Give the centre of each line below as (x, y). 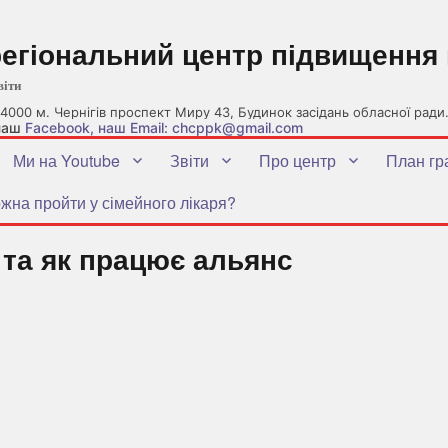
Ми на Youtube (66, 160)
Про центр (297, 160)
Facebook (57, 127)
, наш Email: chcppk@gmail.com (196, 127)
